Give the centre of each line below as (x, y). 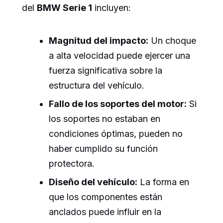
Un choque (172, 40)
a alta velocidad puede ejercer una (119, 55)
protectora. (72, 164)
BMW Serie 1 (64, 7)
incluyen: (111, 7)
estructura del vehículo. (97, 85)
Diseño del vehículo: (93, 182)
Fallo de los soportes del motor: (118, 104)
